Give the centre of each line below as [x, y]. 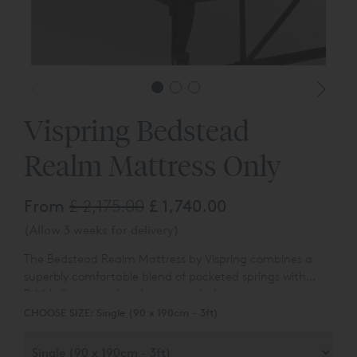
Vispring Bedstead [137, 130]
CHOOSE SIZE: [60, 313]
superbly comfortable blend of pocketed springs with [165, 277]
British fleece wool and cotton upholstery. [134, 294]
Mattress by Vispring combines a [226, 259]
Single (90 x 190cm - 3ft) [157, 313]
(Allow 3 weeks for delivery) [102, 230]
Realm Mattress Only [153, 165]
